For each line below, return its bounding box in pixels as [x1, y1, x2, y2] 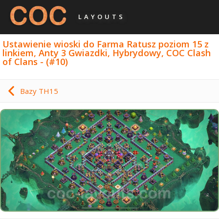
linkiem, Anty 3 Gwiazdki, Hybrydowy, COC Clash [2, 46, 211, 59]
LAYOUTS [78, 12, 125, 21]
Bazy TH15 [20, 86, 58, 96]
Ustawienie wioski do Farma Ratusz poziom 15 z [2, 38, 209, 50]
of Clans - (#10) [2, 55, 68, 67]
